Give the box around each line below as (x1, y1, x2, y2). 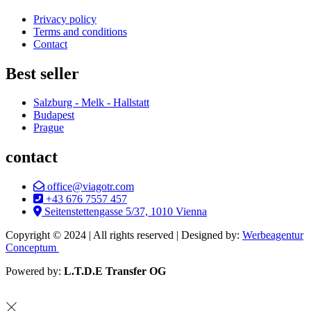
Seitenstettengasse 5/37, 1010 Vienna (44, 205, 207, 218)
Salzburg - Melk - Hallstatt (33, 96, 149, 109)
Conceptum (6, 242, 59, 254)
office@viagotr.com (47, 180, 134, 193)
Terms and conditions (33, 25, 127, 37)
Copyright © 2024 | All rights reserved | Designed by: (6, 229, 242, 242)
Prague (33, 121, 64, 134)
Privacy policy (33, 12, 96, 25)
